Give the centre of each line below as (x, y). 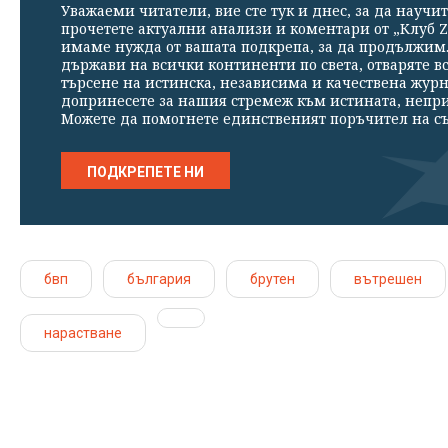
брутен (272, 279)
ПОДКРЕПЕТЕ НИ (145, 172)
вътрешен (388, 279)
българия (159, 279)
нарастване (83, 333)
